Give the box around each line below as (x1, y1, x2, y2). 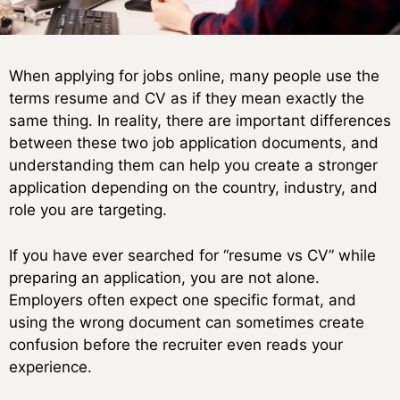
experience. (9, 357, 92, 376)
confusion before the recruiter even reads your (9, 335, 343, 354)
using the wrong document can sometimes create (9, 312, 364, 331)
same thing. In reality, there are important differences (9, 112, 391, 130)
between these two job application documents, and (9, 134, 379, 153)
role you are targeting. (9, 201, 167, 220)
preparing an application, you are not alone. (9, 268, 320, 287)
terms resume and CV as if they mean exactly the (9, 89, 364, 108)
